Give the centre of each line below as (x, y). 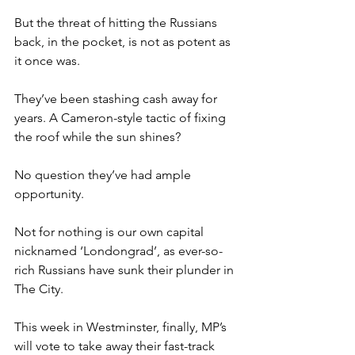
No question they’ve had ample (104, 174)
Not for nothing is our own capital (111, 231)
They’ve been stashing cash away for (117, 98)
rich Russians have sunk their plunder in (126, 269)
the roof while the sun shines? (97, 136)
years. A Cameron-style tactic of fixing (122, 117)
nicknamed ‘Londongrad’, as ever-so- (118, 250)
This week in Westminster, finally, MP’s (122, 326)
